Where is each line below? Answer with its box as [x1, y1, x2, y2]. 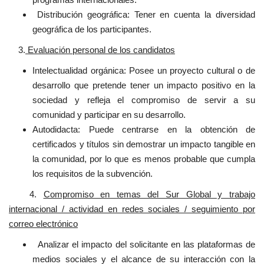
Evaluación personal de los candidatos [25, 44, 175, 55]
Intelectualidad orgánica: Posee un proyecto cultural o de [32, 65, 255, 75]
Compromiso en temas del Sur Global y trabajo [43, 189, 256, 199]
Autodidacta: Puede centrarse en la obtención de [32, 124, 255, 134]
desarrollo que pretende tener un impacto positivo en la [32, 80, 255, 90]
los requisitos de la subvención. [32, 168, 153, 179]
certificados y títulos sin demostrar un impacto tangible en [32, 138, 255, 149]
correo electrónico [9, 218, 78, 229]
